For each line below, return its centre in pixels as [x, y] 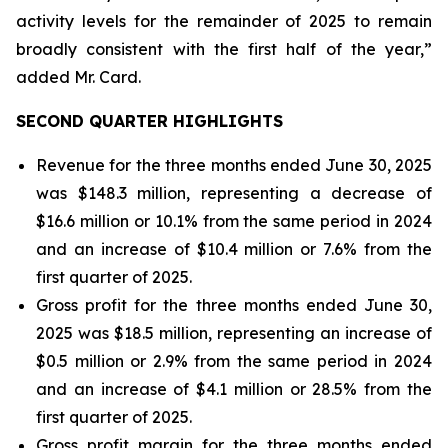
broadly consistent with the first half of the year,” [224, 49]
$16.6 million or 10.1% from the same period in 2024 [234, 221]
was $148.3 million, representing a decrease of [234, 193]
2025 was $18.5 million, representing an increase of [234, 333]
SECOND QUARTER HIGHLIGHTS [149, 121]
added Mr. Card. [78, 77]
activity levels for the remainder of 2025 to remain [224, 21]
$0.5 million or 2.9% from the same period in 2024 [234, 361]
